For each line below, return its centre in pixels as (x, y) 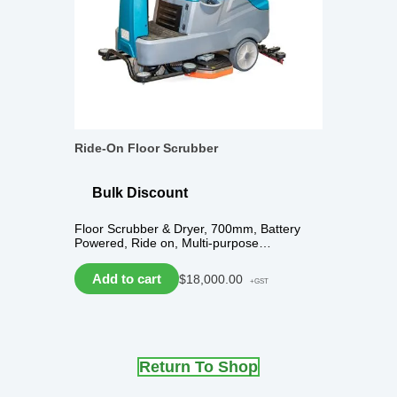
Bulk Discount (140, 193)
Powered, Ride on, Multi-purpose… (173, 243)
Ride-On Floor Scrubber (146, 148)
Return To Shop (198, 367)
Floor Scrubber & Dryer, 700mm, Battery (187, 229)
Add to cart (126, 279)
